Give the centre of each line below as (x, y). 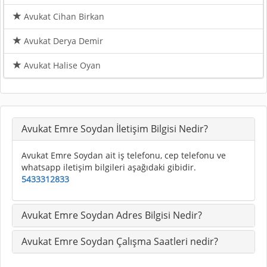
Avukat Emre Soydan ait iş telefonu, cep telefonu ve (124, 155)
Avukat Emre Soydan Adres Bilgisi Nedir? (112, 215)
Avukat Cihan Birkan (63, 16)
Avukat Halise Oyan (61, 65)
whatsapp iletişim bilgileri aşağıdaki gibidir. (109, 167)
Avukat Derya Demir (62, 41)
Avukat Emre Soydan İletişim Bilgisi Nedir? (115, 128)
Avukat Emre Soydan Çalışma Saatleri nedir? (120, 241)
